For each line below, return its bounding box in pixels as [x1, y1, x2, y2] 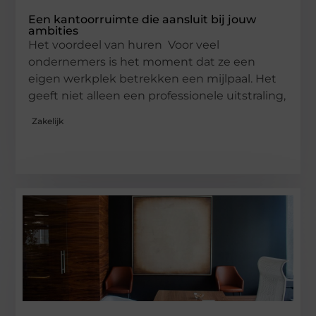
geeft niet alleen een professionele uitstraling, [28, 89, 286, 103]
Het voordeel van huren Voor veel [28, 38, 220, 52]
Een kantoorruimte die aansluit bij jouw [28, 13, 257, 27]
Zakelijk [32, 115, 64, 126]
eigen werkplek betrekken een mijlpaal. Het [28, 72, 277, 86]
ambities [28, 24, 79, 38]
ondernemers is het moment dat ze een [28, 55, 256, 69]
